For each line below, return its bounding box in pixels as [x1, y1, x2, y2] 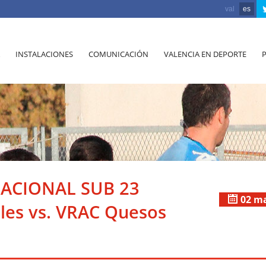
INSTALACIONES [15, 49, 73, 59]
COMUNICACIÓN [88, 49, 148, 59]
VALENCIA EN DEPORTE [164, 49, 246, 59]
